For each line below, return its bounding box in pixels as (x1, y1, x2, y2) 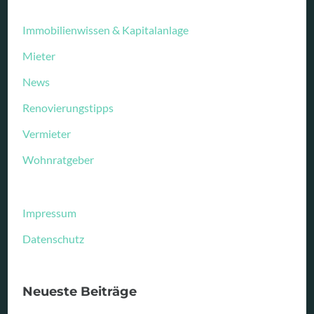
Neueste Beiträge (22, 283, 137, 300)
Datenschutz (22, 231, 85, 245)
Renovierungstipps (22, 101, 114, 115)
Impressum (22, 205, 77, 219)
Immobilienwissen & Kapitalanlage (22, 23, 189, 37)
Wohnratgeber (22, 153, 95, 167)
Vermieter (22, 127, 71, 141)
